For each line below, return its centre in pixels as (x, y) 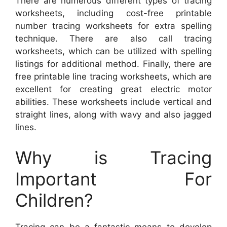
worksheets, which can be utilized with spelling (113, 51)
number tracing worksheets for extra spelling (113, 26)
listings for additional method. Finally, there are (113, 64)
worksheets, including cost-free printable (113, 13)
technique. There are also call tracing (113, 39)
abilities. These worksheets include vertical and (113, 102)
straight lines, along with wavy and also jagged (113, 115)
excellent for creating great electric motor (113, 89)
